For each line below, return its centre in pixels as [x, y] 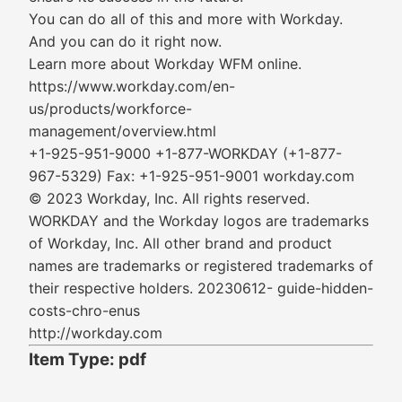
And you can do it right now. [125, 41]
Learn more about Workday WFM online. [165, 64]
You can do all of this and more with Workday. [186, 19]
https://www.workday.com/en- [132, 86]
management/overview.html [122, 131]
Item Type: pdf [87, 359]
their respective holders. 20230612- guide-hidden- [201, 288]
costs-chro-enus [84, 310]
